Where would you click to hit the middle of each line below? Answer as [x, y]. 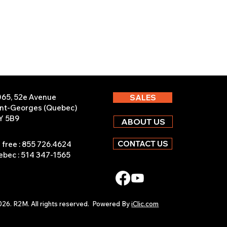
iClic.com [145, 204]
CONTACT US [143, 144]
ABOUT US [143, 122]
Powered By [112, 204]
